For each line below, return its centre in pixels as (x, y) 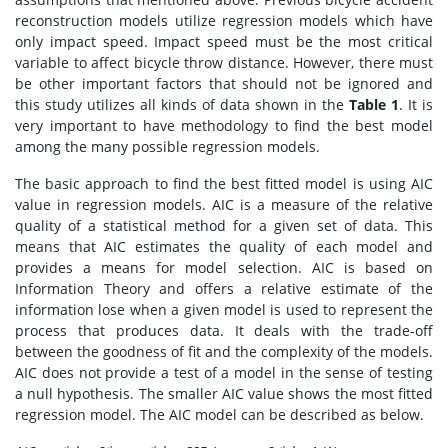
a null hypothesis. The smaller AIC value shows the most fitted (224, 394)
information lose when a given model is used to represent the (224, 310)
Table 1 (374, 105)
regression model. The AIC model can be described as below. (219, 415)
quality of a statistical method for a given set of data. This (224, 226)
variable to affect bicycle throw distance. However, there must (224, 63)
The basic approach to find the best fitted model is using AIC (224, 184)
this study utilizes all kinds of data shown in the (182, 105)
